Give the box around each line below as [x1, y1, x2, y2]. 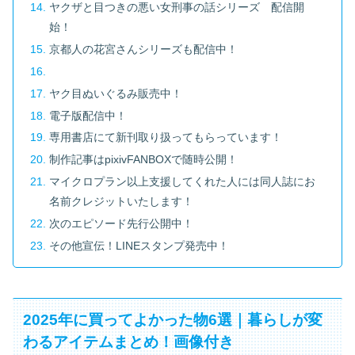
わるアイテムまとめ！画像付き [23, 334, 235, 351]
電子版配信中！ [49, 109, 128, 122]
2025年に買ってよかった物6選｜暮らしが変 [23, 311, 323, 329]
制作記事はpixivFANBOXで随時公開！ [49, 153, 239, 166]
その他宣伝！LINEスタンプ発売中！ [49, 239, 230, 252]
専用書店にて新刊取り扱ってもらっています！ [49, 131, 283, 144]
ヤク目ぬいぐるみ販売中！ [49, 86, 183, 100]
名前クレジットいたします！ [49, 195, 194, 208]
